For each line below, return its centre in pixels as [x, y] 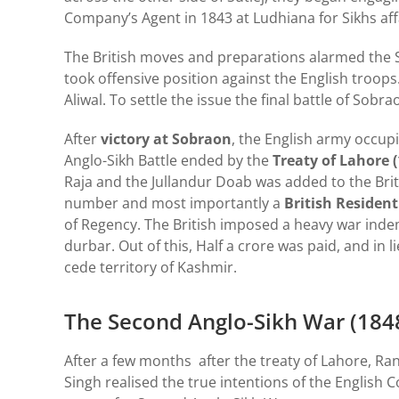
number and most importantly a [174, 203]
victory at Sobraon [164, 138]
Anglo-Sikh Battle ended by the [167, 160]
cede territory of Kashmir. [151, 267]
